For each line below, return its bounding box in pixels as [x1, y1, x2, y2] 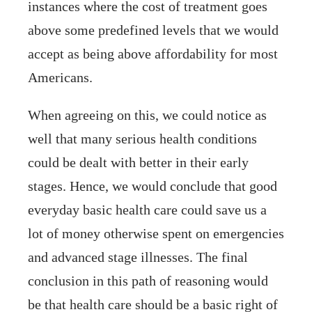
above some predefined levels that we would [28, 22, 279, 38]
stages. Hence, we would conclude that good [28, 178, 277, 194]
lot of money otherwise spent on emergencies [28, 225, 284, 241]
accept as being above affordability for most [28, 45, 278, 61]
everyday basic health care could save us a [28, 201, 267, 217]
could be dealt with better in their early [28, 154, 249, 170]
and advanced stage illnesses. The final [28, 249, 248, 265]
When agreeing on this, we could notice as [28, 107, 267, 123]
